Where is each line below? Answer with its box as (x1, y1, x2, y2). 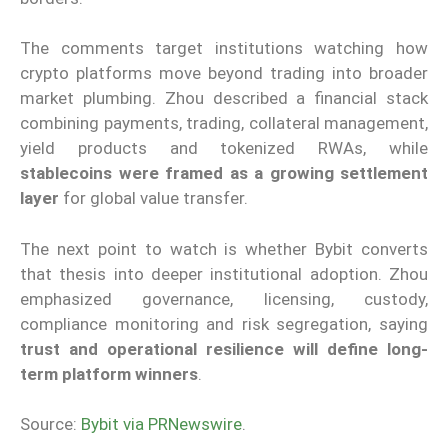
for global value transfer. (59, 188, 248, 209)
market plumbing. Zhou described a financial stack (20, 88, 428, 109)
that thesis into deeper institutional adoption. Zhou (20, 263, 428, 284)
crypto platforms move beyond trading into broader (20, 63, 428, 84)
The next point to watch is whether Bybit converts (20, 238, 428, 259)
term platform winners (20, 363, 198, 384)
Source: (20, 414, 81, 435)
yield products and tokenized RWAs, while (20, 138, 428, 159)
